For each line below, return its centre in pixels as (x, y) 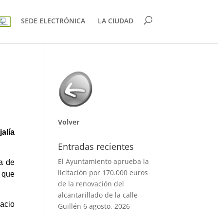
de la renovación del (91, 184)
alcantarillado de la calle (98, 195)
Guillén (70, 206)
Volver (69, 122)
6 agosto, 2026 (107, 206)
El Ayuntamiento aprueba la (104, 161)
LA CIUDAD (115, 21)
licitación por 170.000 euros (103, 173)
